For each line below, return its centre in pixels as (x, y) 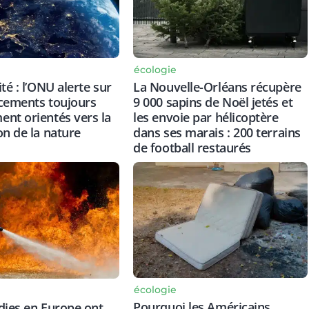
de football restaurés (192, 147)
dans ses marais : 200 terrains (217, 132)
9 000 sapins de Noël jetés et (213, 102)
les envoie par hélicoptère (206, 117)
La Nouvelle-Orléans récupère (217, 87)
